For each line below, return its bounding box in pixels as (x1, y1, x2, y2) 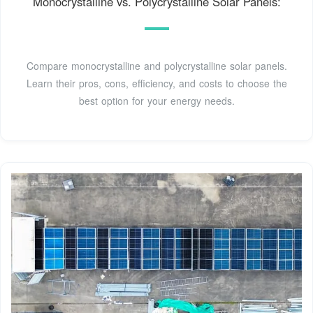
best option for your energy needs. (78, 93, 235, 108)
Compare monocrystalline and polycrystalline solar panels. (26, 58, 287, 73)
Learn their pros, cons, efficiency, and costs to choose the (26, 75, 287, 90)
